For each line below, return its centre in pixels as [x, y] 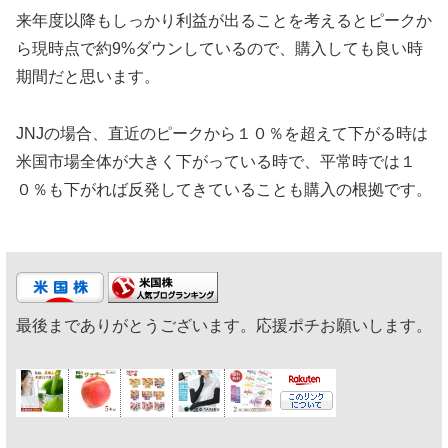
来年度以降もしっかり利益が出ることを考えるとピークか [224, 20]
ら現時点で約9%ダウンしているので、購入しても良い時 [219, 48]
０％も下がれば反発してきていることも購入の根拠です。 [224, 189]
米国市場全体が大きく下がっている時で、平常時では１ [216, 161]
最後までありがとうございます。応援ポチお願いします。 [224, 325]
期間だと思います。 [88, 76]
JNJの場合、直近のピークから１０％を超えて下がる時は [222, 133]
